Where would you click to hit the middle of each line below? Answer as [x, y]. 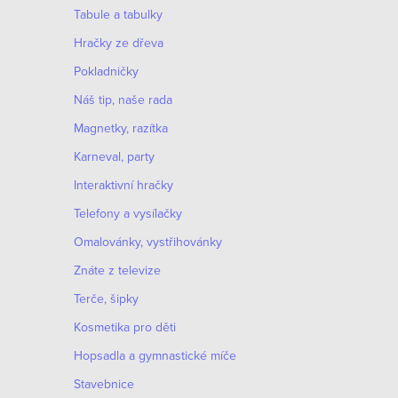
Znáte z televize [117, 270]
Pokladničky [106, 71]
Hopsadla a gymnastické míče [155, 355]
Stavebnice [104, 384]
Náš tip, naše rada [123, 99]
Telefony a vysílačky [128, 213]
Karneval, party [114, 156]
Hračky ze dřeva [119, 43]
